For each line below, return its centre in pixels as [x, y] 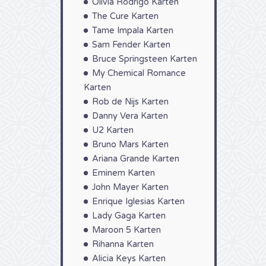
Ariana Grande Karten [136, 159]
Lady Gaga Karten [129, 216]
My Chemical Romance [139, 73]
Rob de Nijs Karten [130, 102]
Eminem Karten [123, 173]
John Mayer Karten [130, 187]
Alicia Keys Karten [129, 259]
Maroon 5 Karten [126, 230]
